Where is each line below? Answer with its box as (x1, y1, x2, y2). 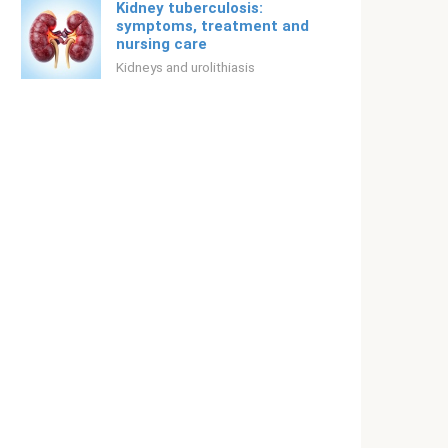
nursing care (116, 35, 207, 53)
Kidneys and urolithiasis (116, 59, 255, 75)
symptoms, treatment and (116, 17, 309, 35)
